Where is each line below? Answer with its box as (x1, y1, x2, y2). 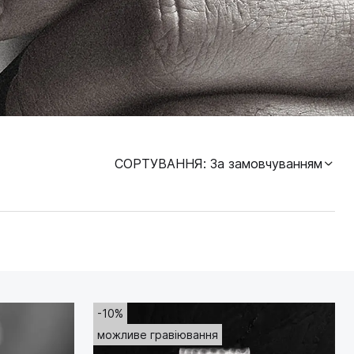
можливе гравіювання (97, 328, 218, 342)
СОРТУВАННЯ (115, 156, 203, 172)
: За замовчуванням (203, 156, 322, 172)
